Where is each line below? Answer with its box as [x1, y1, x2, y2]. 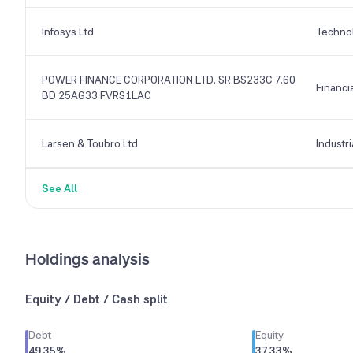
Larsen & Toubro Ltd [42, 136, 138, 150]
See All [42, 181, 77, 195]
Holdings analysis [25, 248, 150, 269]
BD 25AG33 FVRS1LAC [42, 88, 151, 102]
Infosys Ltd [42, 24, 94, 39]
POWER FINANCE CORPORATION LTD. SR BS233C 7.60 [42, 72, 295, 87]
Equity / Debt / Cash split [25, 291, 168, 307]
